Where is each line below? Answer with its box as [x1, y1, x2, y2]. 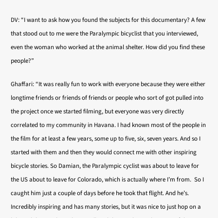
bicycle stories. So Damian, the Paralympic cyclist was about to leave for [11, 162, 200, 170]
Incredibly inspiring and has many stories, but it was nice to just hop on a [11, 202, 201, 211]
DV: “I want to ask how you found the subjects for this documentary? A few [11, 16, 206, 24]
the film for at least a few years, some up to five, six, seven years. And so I [11, 134, 201, 143]
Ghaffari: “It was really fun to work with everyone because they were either [11, 80, 206, 89]
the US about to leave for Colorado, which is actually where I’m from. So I [11, 175, 204, 184]
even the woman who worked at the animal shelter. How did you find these [11, 43, 205, 52]
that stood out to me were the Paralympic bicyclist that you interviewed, [11, 29, 199, 38]
